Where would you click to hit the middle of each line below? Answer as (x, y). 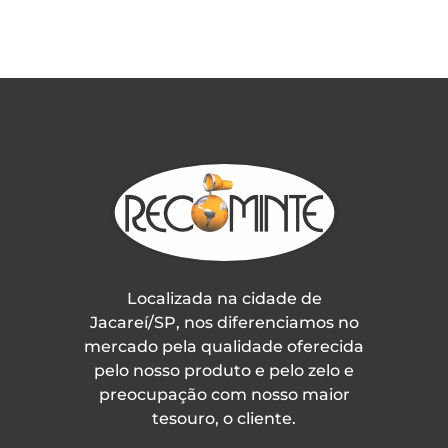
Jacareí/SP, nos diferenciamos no (224, 322)
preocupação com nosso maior (224, 394)
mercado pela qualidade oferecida (224, 346)
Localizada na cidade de (224, 298)
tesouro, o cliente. (224, 418)
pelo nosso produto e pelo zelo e (224, 370)
